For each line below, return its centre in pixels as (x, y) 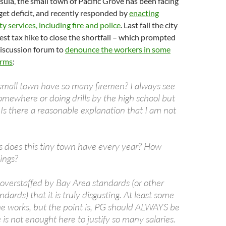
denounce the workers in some (118, 49)
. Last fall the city (149, 25)
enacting (144, 13)
